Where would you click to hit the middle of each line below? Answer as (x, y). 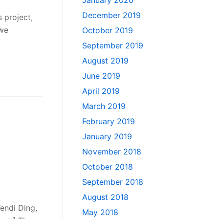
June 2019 (101, 76)
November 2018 (112, 152)
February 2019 (109, 121)
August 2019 (105, 61)
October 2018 (108, 167)
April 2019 (101, 91)
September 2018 (113, 182)
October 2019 (108, 31)
